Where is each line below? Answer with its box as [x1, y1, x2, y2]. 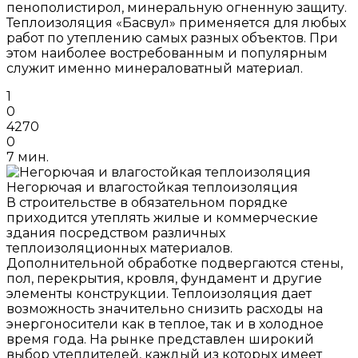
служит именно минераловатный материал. [6, 61, 303, 77]
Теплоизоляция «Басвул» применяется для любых [6, 15, 346, 31]
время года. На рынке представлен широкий [6, 332, 314, 348]
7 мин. [6, 149, 49, 165]
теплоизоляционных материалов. [6, 241, 233, 257]
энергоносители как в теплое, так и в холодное [6, 316, 324, 332]
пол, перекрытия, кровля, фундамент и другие [6, 271, 322, 287]
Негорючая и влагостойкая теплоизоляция [6, 180, 298, 196]
